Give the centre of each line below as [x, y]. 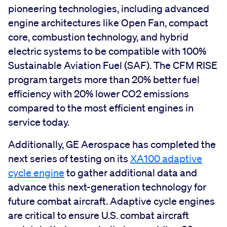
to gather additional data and [131, 173]
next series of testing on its [69, 158]
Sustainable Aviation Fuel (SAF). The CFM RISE [113, 65]
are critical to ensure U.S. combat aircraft [99, 215]
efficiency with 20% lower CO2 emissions [99, 93]
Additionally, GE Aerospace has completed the [112, 144]
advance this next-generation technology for [107, 187]
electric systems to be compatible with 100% [107, 51]
